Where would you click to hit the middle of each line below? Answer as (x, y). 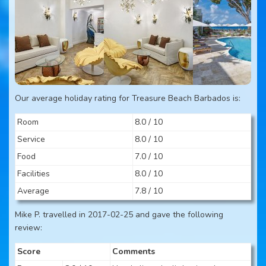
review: (28, 228)
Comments (134, 251)
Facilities (34, 174)
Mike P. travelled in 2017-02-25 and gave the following (119, 215)
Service (31, 139)
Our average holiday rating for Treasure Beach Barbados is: (128, 98)
